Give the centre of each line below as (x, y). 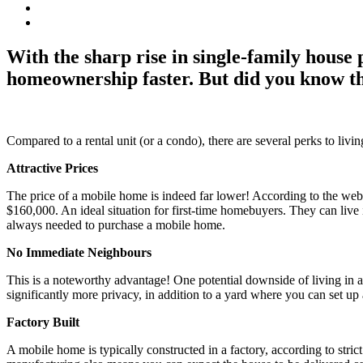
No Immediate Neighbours (79, 252)
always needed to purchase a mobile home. (116, 224)
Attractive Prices (52, 168)
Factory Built (43, 322)
